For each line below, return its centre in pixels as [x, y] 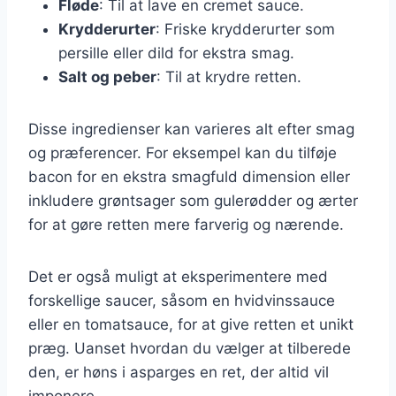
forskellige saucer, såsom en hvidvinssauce [182, 300]
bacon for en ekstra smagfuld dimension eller [189, 176]
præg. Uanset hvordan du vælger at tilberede [190, 348]
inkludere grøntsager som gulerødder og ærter [193, 200]
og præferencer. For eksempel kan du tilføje [183, 152]
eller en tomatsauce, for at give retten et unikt [191, 324]
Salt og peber [107, 76]
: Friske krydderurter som [245, 29]
